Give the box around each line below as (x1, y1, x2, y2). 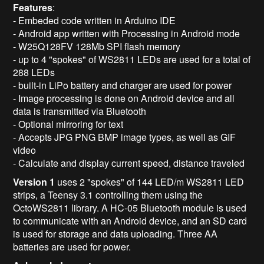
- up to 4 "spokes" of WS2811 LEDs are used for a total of (13, 52, 251, 66)
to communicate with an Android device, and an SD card (13, 213, 247, 227)
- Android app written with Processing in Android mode (13, 26, 240, 40)
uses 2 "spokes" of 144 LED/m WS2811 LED (55, 174, 245, 189)
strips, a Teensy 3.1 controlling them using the (13, 187, 203, 202)
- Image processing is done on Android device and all (13, 91, 235, 105)
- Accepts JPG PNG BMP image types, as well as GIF (13, 130, 236, 144)
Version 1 (13, 174, 55, 189)
